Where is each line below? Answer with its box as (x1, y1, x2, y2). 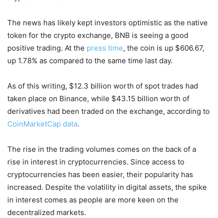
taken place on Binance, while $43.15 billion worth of (7, 93, 189, 103)
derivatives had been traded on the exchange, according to (7, 106, 210, 116)
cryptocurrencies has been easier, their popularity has (7, 169, 193, 179)
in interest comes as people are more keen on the (7, 195, 179, 204)
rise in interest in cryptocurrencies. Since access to (7, 157, 184, 166)
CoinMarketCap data (7, 119, 77, 128)
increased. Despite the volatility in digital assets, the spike (7, 182, 207, 192)
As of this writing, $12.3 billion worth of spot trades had (7, 81, 198, 91)
